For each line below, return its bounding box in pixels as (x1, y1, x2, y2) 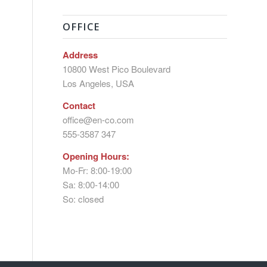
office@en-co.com (63, 113, 135, 126)
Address (63, 48, 98, 61)
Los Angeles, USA (63, 77, 135, 89)
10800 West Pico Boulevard (63, 63, 171, 75)
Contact (63, 98, 96, 112)
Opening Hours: (63, 149, 130, 163)
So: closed (63, 192, 104, 205)
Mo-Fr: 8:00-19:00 (63, 163, 132, 176)
